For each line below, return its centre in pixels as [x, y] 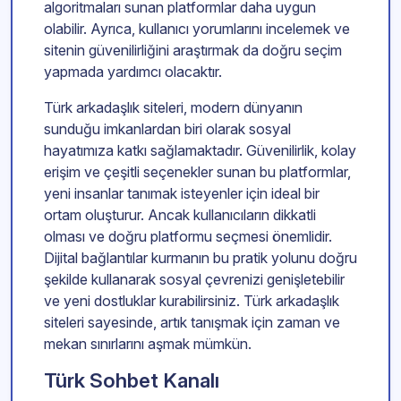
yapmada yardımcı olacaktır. [133, 72]
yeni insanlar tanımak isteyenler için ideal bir [182, 194]
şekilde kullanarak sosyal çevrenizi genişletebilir [194, 280]
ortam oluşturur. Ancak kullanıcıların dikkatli [180, 215]
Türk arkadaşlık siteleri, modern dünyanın [173, 108]
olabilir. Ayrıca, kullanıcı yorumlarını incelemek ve [197, 29]
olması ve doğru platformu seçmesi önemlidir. [188, 237]
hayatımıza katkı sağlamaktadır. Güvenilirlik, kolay [200, 151]
